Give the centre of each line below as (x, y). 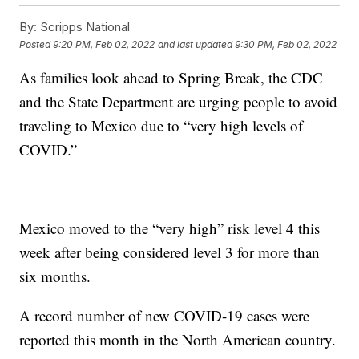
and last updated (196, 44)
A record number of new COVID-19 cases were (165, 316)
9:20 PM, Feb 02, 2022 (104, 44)
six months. (55, 276)
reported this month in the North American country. (178, 340)
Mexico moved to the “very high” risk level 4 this (170, 228)
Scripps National (84, 27)
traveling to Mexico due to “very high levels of (161, 126)
